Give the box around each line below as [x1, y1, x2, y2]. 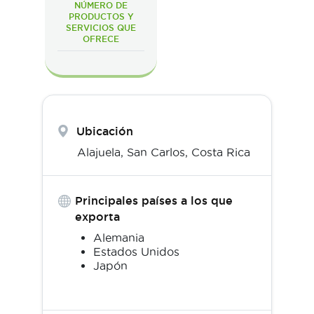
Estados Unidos [93, 245, 179, 258]
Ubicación [76, 124, 133, 137]
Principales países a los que [74, 193, 233, 207]
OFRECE [83, 34, 119, 43]
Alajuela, [77, 145, 127, 158]
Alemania [93, 231, 144, 244]
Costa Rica [191, 145, 250, 158]
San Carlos [127, 145, 185, 158]
